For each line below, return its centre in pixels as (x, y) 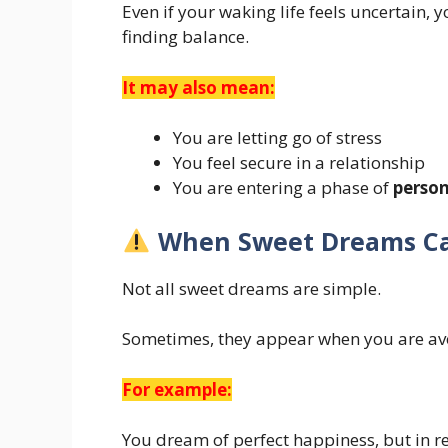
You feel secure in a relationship (299, 163)
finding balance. (185, 37)
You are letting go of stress (277, 138)
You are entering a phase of (283, 188)
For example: (177, 389)
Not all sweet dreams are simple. (251, 288)
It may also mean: (198, 87)
